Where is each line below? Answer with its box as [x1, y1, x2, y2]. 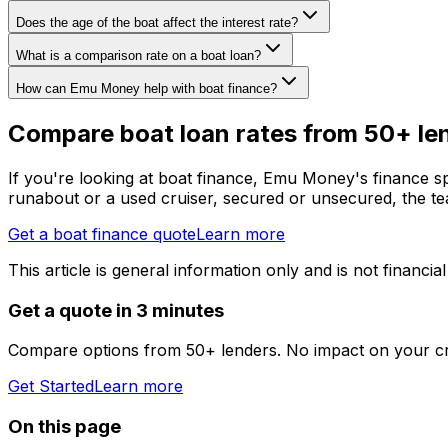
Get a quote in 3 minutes [8, 298, 224, 322]
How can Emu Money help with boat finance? [16, 81, 277, 97]
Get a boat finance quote [8, 223, 196, 244]
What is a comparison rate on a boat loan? [16, 48, 261, 64]
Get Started [8, 376, 94, 397]
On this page [8, 415, 121, 439]
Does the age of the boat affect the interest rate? [16, 15, 298, 31]
